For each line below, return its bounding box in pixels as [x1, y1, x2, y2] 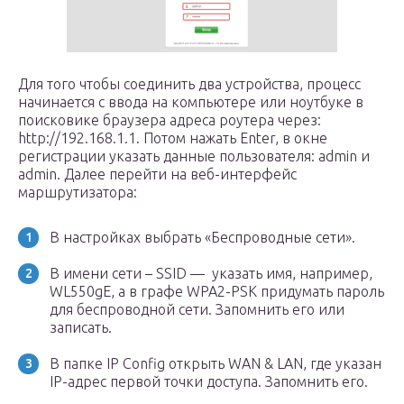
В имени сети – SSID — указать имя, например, [50, 265, 372, 281]
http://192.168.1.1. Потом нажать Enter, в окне [18, 130, 327, 146]
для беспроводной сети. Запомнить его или [50, 301, 344, 317]
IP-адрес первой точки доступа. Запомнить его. [50, 373, 368, 390]
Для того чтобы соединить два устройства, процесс [18, 76, 361, 92]
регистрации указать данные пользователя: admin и [18, 148, 370, 164]
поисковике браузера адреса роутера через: [18, 112, 321, 128]
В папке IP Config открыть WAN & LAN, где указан [50, 355, 381, 372]
